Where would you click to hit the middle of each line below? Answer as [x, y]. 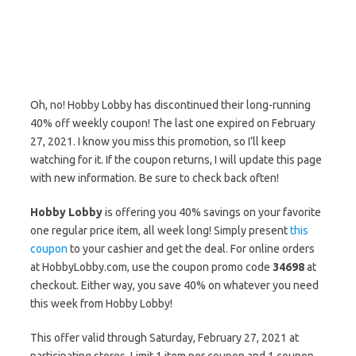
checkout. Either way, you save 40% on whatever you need [174, 285]
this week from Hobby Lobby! [101, 304]
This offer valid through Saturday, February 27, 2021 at [164, 338]
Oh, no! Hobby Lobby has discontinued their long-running [170, 105]
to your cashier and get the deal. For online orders [191, 249]
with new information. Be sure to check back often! [155, 178]
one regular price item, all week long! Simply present [160, 230]
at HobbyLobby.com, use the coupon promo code [151, 267]
